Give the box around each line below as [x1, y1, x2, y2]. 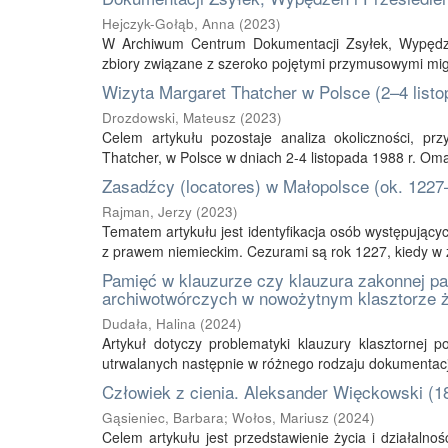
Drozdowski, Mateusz [102, 108, 236, 127]
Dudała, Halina [102, 314, 196, 333]
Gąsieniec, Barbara [102, 408, 224, 427]
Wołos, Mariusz [232, 408, 329, 427]
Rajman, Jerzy [102, 202, 192, 221]
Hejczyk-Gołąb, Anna [102, 14, 235, 33]
